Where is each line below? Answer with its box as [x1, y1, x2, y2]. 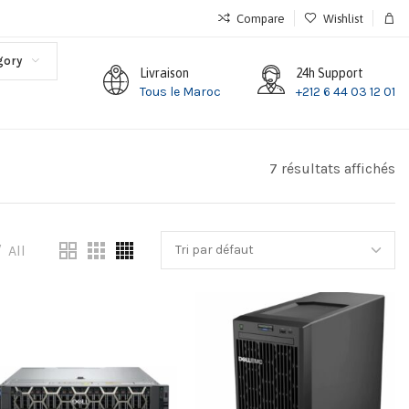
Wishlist [323, 11, 363, 26]
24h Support [296, 65, 363, 80]
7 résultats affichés [269, 160, 395, 177]
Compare [236, 11, 285, 26]
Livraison [140, 65, 189, 80]
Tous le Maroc [140, 83, 221, 100]
